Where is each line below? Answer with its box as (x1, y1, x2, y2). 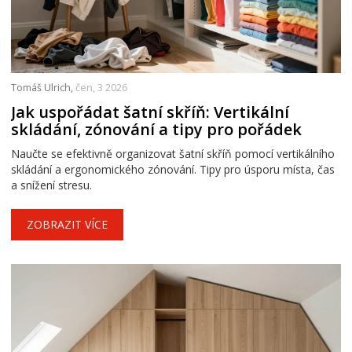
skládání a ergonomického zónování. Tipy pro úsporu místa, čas (11, 161, 335, 177)
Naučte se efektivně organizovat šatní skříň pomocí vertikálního (11, 145, 335, 161)
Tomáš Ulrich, (11, 80, 75, 94)
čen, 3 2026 (75, 80, 127, 94)
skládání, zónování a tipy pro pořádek (11, 118, 302, 140)
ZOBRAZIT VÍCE (27, 216, 108, 232)
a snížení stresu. (11, 177, 92, 192)
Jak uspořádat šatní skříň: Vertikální (11, 101, 289, 123)
